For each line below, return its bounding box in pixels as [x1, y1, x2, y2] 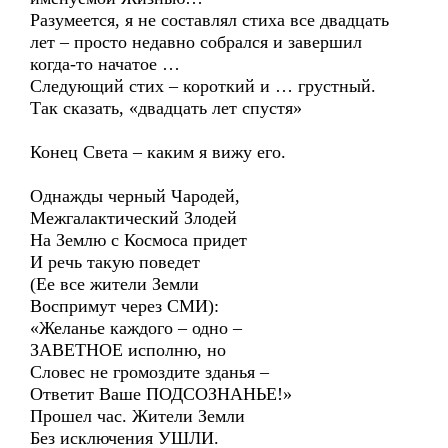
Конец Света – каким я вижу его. [30, 142, 286, 162]
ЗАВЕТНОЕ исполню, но [30, 340, 226, 360]
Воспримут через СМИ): [30, 296, 219, 316]
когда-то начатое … [30, 54, 180, 74]
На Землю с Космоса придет [30, 230, 247, 250]
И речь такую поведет [30, 252, 200, 272]
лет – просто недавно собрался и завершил [30, 32, 362, 52]
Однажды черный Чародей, [30, 186, 240, 206]
